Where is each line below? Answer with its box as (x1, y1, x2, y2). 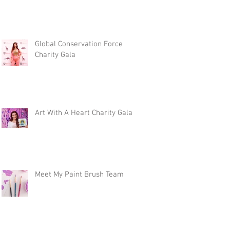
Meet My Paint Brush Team (35, 170, 124, 179)
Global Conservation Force (35, 40, 123, 49)
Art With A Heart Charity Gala (35, 108, 132, 118)
